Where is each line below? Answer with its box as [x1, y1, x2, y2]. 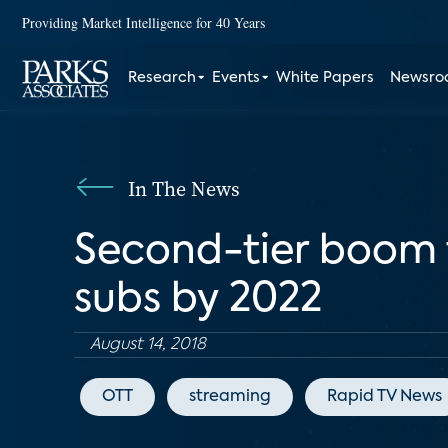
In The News [128, 175, 240, 203]
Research [128, 71, 197, 85]
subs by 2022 [74, 280, 322, 320]
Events [212, 71, 261, 85]
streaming [189, 389, 271, 405]
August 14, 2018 [90, 337, 206, 353]
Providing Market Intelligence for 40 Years [22, 12, 265, 32]
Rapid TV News [327, 389, 442, 405]
